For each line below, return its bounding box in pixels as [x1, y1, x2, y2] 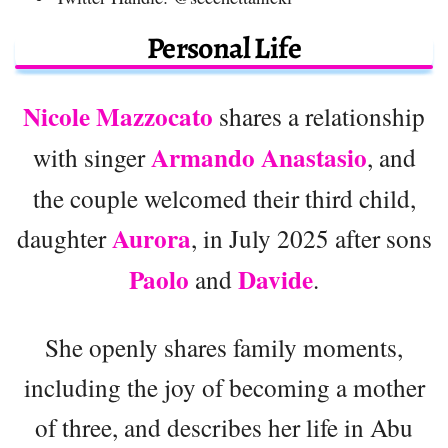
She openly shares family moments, [45, 330, 403, 365]
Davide [238, 261, 313, 299]
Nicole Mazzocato [23, 98, 213, 136]
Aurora [111, 220, 191, 258]
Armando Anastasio [150, 139, 367, 177]
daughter [16, 221, 112, 256]
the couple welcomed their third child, [32, 181, 416, 216]
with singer [32, 140, 151, 175]
